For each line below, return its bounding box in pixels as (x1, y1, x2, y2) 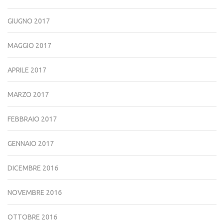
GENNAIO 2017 (7, 139, 54, 147)
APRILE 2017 (7, 65, 46, 74)
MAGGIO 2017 (7, 41, 51, 49)
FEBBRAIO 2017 (7, 114, 57, 123)
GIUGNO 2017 (7, 16, 50, 25)
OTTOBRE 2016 (7, 212, 57, 221)
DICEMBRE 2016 (7, 163, 58, 172)
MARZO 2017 (7, 90, 49, 98)
